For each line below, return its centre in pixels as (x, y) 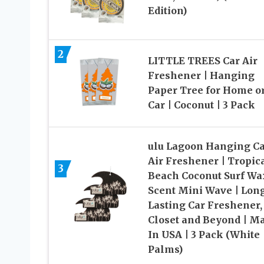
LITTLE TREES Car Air (202, 61)
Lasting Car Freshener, (205, 205)
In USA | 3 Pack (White (204, 234)
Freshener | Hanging (201, 76)
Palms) (165, 249)
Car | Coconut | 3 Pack (201, 105)
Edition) (167, 10)
